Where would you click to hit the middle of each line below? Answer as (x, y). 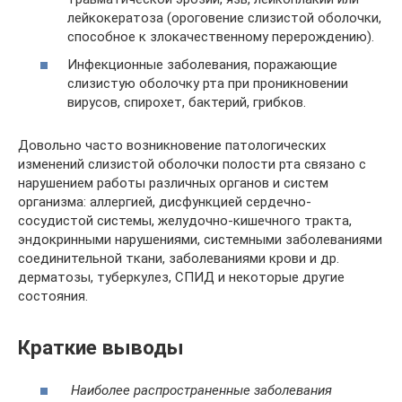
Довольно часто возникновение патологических (172, 146)
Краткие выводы (101, 348)
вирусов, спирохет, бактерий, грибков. (187, 103)
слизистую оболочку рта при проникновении (208, 84)
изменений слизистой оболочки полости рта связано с (192, 165)
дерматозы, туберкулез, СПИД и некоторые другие (181, 278)
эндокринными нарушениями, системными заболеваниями (200, 240)
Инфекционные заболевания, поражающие (202, 65)
